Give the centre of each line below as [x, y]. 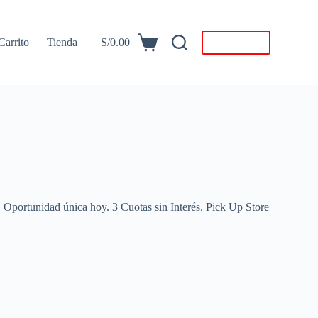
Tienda [62, 42]
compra [116, 73]
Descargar [236, 43]
